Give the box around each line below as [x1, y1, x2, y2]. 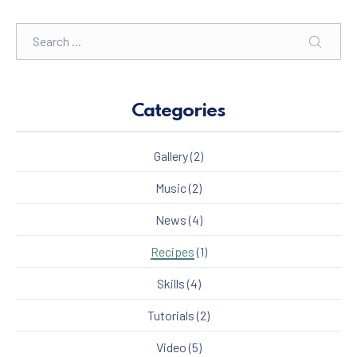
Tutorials [147, 307, 194, 323]
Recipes [150, 243, 194, 259]
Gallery [154, 147, 188, 163]
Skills [156, 275, 185, 291]
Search [15, 23, 57, 40]
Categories [131, 101, 226, 121]
